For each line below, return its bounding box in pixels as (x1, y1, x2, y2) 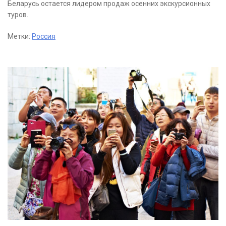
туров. (8, 11, 28, 19)
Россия (32, 32, 55, 41)
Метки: (8, 32, 32, 41)
